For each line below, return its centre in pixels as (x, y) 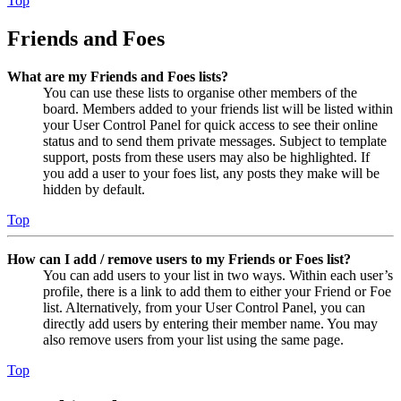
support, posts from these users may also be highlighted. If (206, 157)
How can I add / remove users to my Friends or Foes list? (179, 259)
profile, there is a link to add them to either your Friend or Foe (217, 291)
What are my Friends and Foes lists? (118, 76)
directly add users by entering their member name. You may (210, 323)
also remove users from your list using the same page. (193, 339)
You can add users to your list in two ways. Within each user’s (218, 275)
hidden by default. (94, 189)
